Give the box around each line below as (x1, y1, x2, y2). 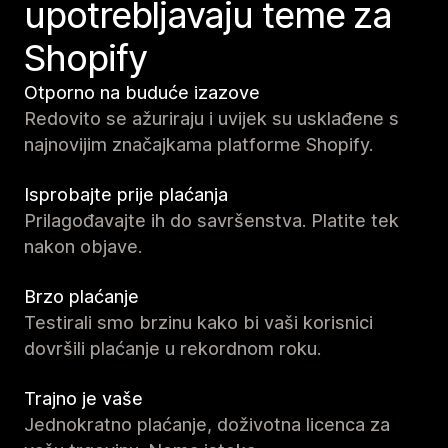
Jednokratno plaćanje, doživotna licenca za (24, 414, 390, 436)
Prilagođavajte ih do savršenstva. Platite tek (24, 210, 399, 232)
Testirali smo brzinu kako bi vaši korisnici (24, 312, 373, 334)
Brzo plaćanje (24, 286, 139, 308)
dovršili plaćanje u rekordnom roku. (24, 338, 321, 360)
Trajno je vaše (24, 388, 143, 410)
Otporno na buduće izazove (24, 82, 260, 104)
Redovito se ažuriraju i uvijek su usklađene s (24, 108, 399, 130)
